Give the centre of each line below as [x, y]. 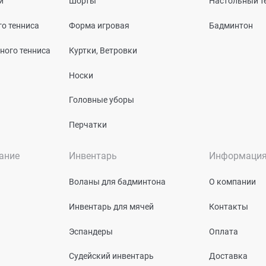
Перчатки [88, 124]
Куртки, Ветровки [103, 50]
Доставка [228, 256]
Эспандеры [91, 231]
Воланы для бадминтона [117, 181]
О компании [232, 181]
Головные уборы [102, 100]
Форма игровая [99, 25]
